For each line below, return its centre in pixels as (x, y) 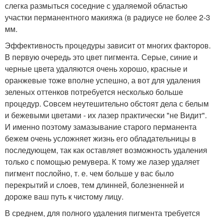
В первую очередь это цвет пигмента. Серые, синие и (101, 57)
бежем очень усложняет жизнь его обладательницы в (101, 138)
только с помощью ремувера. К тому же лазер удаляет (102, 161)
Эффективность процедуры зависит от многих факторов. (108, 45)
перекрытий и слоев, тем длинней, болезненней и (94, 185)
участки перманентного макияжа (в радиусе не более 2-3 (108, 17)
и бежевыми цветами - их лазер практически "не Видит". (106, 115)
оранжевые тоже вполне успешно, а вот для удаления (103, 80)
